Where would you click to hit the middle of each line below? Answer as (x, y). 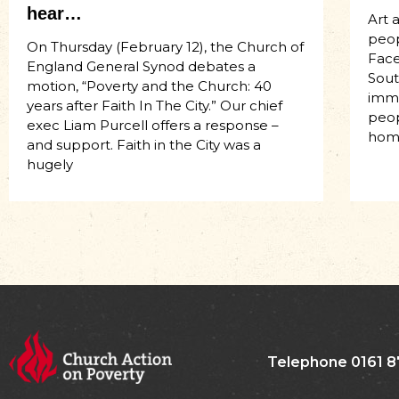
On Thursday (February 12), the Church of (165, 46)
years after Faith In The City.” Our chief (155, 105)
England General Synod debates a (141, 66)
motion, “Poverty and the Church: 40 (149, 85)
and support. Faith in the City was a (144, 144)
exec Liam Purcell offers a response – (153, 125)
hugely (50, 164)
